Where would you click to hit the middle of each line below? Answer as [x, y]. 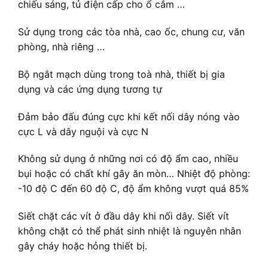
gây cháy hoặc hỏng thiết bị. [83, 246]
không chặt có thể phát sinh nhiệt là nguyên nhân [130, 231]
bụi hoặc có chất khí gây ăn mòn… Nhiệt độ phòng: [134, 174]
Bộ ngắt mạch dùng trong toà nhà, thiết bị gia [121, 74]
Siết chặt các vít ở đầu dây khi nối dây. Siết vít [124, 216]
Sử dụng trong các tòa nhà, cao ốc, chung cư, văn [131, 32]
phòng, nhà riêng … [61, 47]
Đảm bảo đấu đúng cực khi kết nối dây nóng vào [129, 116]
